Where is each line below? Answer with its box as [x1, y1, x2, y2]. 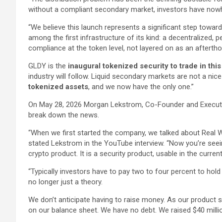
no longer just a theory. [28, 177, 105, 186]
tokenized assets [28, 82, 88, 91]
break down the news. [28, 110, 99, 119]
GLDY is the [28, 61, 68, 70]
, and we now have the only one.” [88, 82, 194, 91]
